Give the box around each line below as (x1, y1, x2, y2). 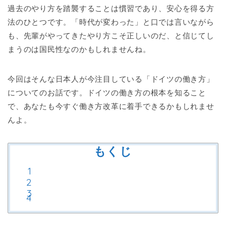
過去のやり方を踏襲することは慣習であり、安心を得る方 (8, 4, 214, 13)
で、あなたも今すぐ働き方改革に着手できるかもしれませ (8, 101, 214, 110)
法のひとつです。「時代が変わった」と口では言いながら (8, 17, 214, 26)
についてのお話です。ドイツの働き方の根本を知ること (8, 88, 207, 97)
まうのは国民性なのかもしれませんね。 (8, 44, 151, 53)
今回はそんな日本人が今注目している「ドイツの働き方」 (8, 74, 214, 83)
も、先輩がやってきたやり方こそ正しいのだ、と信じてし (8, 31, 214, 40)
